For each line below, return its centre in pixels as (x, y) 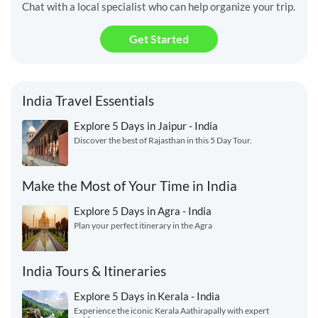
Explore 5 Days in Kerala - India (147, 296)
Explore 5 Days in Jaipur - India (146, 126)
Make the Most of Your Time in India (130, 186)
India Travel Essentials (88, 101)
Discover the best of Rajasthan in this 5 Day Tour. (163, 141)
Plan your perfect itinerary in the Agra (143, 226)
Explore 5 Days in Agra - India (143, 211)
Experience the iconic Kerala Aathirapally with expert (171, 311)
